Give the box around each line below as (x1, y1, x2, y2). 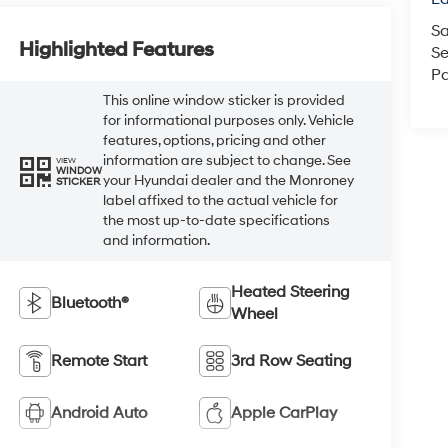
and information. (103, 232, 211, 250)
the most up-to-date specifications (103, 212, 331, 230)
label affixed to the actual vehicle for (103, 192, 339, 210)
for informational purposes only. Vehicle (103, 112, 355, 130)
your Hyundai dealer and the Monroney (103, 172, 355, 190)
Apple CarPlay (231, 403, 338, 424)
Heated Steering (231, 282, 351, 303)
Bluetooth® (51, 293, 130, 314)
